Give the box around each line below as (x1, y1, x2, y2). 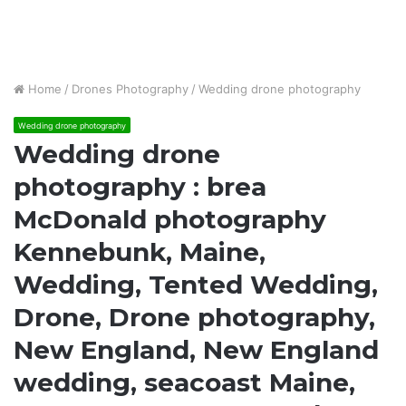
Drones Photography (72, 82, 188, 96)
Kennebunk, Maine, (14, 237, 266, 267)
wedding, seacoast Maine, (14, 367, 355, 398)
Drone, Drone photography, (14, 302, 375, 333)
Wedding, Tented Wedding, (14, 269, 378, 300)
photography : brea (14, 171, 266, 202)
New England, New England (14, 334, 379, 365)
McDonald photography (14, 204, 326, 235)
